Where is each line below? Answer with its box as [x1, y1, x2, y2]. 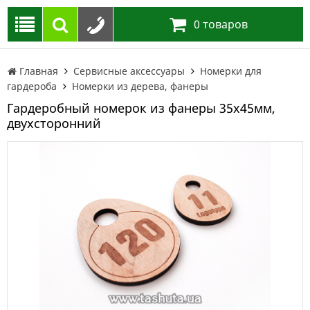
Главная [17, 64, 61, 77]
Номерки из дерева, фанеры [72, 80, 208, 93]
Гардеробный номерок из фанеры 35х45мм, [7, 100, 275, 116]
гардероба [7, 80, 57, 93]
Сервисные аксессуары [73, 64, 185, 77]
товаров [200, 17, 248, 32]
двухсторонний [7, 115, 101, 131]
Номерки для [200, 64, 262, 77]
